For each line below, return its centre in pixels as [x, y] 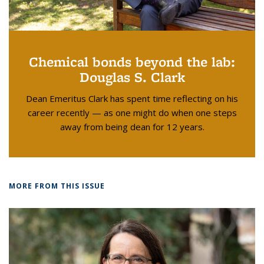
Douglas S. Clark [132, 77]
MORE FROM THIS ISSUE [57, 186]
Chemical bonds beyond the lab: [132, 61]
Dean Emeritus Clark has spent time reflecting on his [132, 98]
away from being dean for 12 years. [132, 126]
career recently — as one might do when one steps [132, 112]
